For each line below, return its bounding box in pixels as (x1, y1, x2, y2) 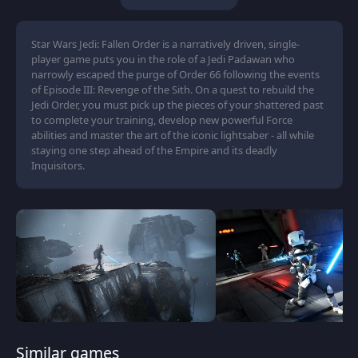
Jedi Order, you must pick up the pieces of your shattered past (31, 97, 324, 112)
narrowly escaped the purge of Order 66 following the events (31, 66, 320, 82)
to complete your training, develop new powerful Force (31, 112, 292, 127)
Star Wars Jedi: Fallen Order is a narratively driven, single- (31, 36, 300, 51)
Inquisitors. (31, 157, 85, 173)
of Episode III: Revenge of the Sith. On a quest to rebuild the (31, 82, 314, 97)
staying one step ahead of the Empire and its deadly (31, 142, 277, 157)
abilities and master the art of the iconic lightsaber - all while (31, 127, 314, 142)
